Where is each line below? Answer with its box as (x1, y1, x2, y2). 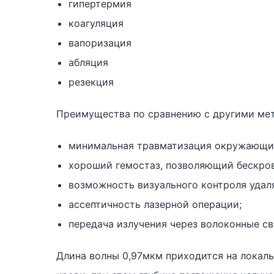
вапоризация (68, 37, 131, 49)
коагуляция (68, 17, 124, 29)
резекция (68, 76, 114, 88)
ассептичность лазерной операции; (68, 198, 242, 210)
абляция (68, 56, 108, 68)
